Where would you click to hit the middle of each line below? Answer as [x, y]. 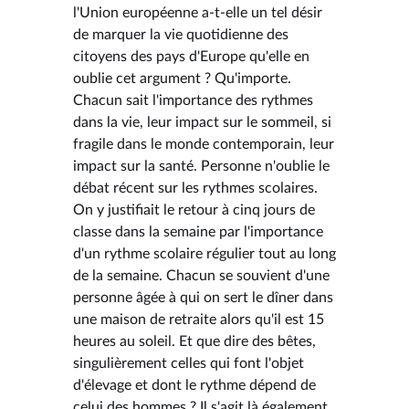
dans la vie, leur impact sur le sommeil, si [202, 122]
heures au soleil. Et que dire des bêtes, [194, 341]
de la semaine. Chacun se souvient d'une [201, 275]
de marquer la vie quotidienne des [181, 34]
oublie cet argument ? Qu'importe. [182, 78]
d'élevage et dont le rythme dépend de [194, 385]
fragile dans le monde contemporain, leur [204, 144]
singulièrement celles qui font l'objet [189, 363]
